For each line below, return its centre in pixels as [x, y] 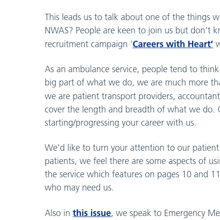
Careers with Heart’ [173, 44]
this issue [92, 213]
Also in [59, 213]
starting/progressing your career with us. [121, 123]
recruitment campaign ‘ [89, 44]
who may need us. [80, 187]
